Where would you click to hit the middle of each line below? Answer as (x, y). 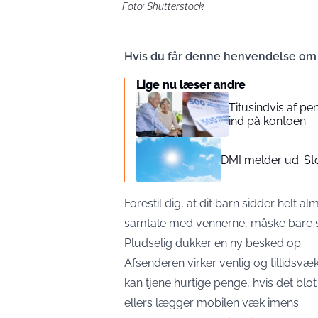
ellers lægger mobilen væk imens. (213, 303)
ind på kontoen (267, 121)
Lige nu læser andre (191, 85)
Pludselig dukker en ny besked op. (214, 243)
